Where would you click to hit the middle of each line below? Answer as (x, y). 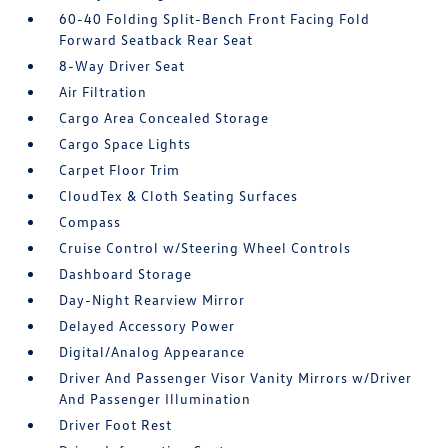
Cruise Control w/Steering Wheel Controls (205, 247)
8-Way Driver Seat (122, 65)
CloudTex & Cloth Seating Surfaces (179, 195)
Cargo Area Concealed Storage (164, 117)
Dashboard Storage (126, 273)
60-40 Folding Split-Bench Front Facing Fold (215, 18)
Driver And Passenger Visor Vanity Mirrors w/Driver (236, 377)
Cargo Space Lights (125, 143)
